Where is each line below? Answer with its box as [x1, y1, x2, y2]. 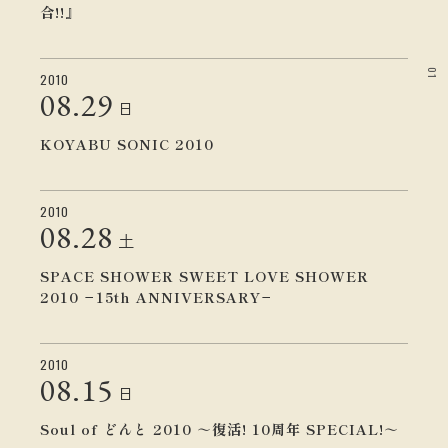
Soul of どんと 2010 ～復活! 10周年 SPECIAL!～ [40, 419, 399, 439]
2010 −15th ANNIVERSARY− [40, 287, 273, 307]
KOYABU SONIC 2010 [40, 134, 214, 154]
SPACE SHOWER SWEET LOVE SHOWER [40, 266, 369, 286]
